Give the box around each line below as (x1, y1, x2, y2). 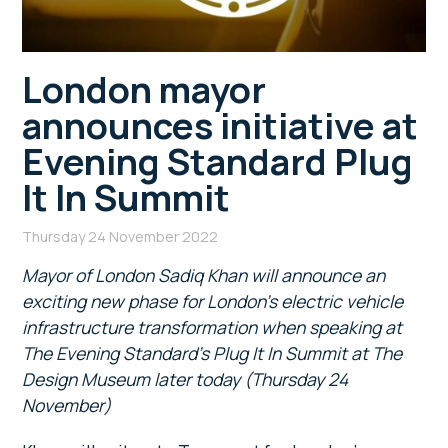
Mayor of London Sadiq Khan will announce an (22, 262, 386, 287)
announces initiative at (22, 100, 419, 150)
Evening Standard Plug (22, 136, 414, 186)
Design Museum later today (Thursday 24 (22, 366, 349, 391)
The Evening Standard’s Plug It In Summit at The (22, 340, 403, 365)
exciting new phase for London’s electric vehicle (22, 288, 404, 313)
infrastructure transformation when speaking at (22, 314, 403, 339)
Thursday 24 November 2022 (22, 226, 219, 246)
